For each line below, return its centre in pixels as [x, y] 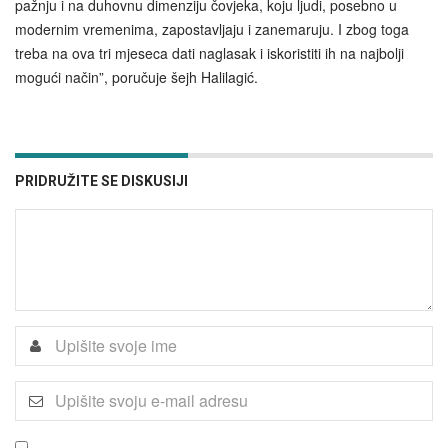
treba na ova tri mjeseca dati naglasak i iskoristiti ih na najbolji [209, 52]
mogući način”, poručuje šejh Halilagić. [136, 76]
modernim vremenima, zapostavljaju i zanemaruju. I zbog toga [212, 28]
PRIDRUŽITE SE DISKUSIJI [101, 180]
